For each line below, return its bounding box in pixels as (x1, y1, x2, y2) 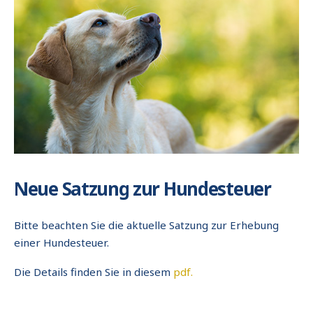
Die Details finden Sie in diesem (14, 265, 173, 279)
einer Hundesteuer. (14, 235, 109, 249)
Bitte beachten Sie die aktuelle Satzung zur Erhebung (14, 217, 279, 232)
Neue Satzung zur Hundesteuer (14, 175, 271, 201)
